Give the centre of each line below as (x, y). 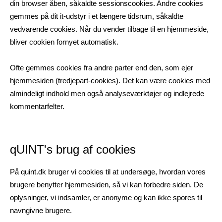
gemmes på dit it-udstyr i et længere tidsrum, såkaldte (97, 16)
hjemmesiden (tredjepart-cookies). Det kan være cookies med (110, 81)
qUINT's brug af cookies (73, 149)
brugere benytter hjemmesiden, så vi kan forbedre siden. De (107, 185)
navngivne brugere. (41, 210)
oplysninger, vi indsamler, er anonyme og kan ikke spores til (106, 197)
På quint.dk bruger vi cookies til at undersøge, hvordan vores (108, 172)
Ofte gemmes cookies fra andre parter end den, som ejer (102, 68)
